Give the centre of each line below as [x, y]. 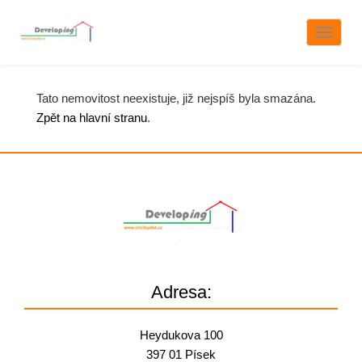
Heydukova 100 [181, 335]
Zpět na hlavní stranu [92, 118]
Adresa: [181, 292]
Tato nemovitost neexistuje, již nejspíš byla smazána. [176, 98]
